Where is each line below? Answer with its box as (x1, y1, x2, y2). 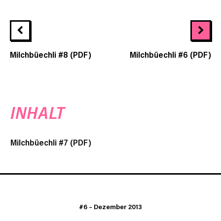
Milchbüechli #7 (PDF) (10, 137, 91, 148)
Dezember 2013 (94, 202, 142, 212)
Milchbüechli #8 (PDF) (10, 49, 91, 60)
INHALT (10, 102, 66, 124)
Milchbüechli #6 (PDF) (130, 49, 211, 60)
